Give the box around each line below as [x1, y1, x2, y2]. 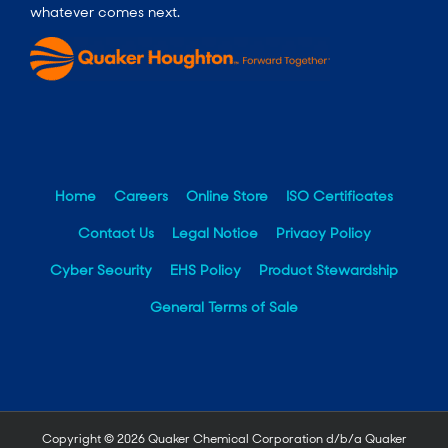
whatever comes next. [30, 2, 180, 21]
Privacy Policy [275, 224, 371, 243]
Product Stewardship [259, 261, 398, 280]
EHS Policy [170, 261, 241, 280]
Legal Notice [171, 224, 258, 243]
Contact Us [77, 224, 154, 243]
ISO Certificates [286, 187, 393, 206]
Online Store [186, 187, 268, 206]
